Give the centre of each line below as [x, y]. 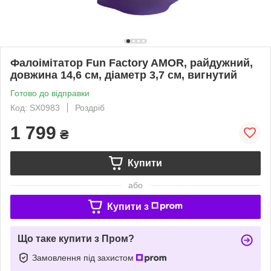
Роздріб [90, 107]
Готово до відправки [50, 93]
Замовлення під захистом [84, 257]
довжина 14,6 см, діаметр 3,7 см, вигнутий [124, 75]
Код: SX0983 [35, 107]
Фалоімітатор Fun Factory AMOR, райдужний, [132, 63]
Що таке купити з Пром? [76, 238]
